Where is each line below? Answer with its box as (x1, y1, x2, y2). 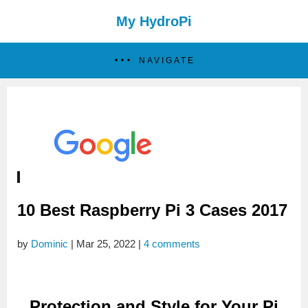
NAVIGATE (138, 56, 195, 65)
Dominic (31, 237, 68, 250)
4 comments (144, 237, 200, 250)
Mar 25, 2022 (76, 237, 135, 250)
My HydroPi (116, 14, 192, 29)
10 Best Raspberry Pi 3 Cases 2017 (17, 200, 287, 219)
